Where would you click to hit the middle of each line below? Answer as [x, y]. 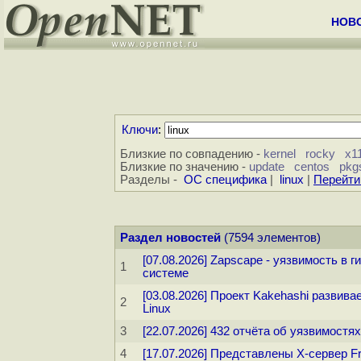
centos [312, 167]
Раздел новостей [170, 238]
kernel [280, 154]
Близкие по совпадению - [192, 154]
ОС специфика [225, 180]
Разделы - [152, 180]
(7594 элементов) [271, 238]
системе [166, 274]
